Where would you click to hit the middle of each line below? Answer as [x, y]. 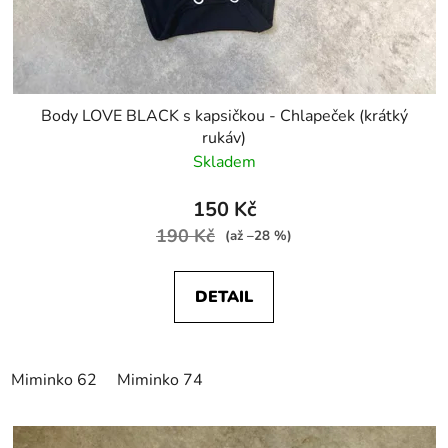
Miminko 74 [160, 379]
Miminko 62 [54, 379]
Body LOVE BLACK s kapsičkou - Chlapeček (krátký [224, 115]
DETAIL [224, 296]
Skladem [224, 161]
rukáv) [224, 137]
